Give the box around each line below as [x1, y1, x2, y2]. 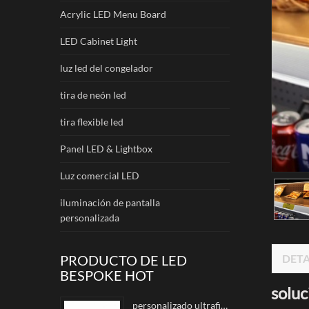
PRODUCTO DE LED [60, 252, 187, 268]
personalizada [60, 212, 119, 223]
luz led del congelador [60, 62, 153, 74]
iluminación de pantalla [60, 197, 160, 208]
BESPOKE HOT [60, 267, 154, 283]
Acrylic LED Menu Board [60, 8, 166, 20]
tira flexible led [60, 116, 123, 128]
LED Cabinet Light [60, 35, 137, 47]
